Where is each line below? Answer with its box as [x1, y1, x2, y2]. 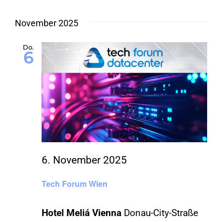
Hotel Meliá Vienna [42, 207, 124, 219]
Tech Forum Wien [42, 177, 108, 189]
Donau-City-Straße [124, 207, 198, 219]
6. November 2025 [42, 154, 127, 166]
